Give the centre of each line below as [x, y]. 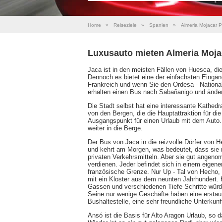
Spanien [159, 25]
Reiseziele [125, 25]
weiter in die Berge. [115, 128]
